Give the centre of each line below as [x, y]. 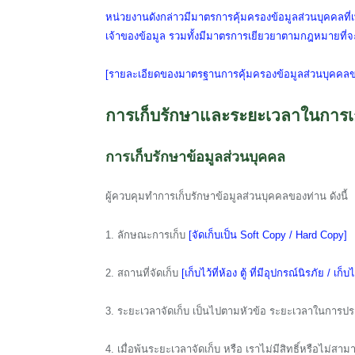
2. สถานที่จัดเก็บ [143, 273]
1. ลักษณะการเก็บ [145, 235]
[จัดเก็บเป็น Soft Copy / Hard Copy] [266, 235]
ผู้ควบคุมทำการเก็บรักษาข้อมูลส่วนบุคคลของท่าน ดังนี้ [227, 197]
